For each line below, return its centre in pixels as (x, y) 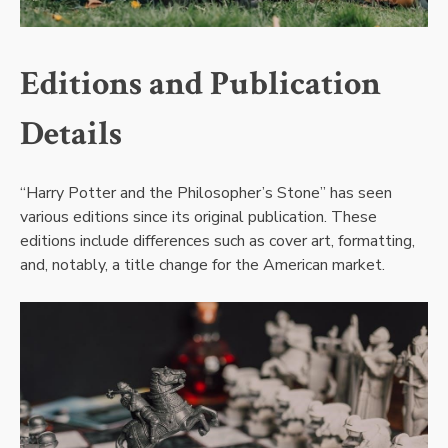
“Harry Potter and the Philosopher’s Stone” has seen (206, 193)
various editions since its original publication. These (198, 217)
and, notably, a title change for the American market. (202, 265)
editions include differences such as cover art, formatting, (217, 241)
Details (71, 133)
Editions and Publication (200, 83)
